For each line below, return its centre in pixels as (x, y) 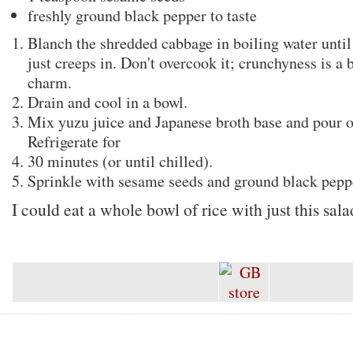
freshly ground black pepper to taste (142, 15)
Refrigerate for (74, 141)
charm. (50, 82)
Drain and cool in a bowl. (108, 102)
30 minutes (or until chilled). (120, 161)
